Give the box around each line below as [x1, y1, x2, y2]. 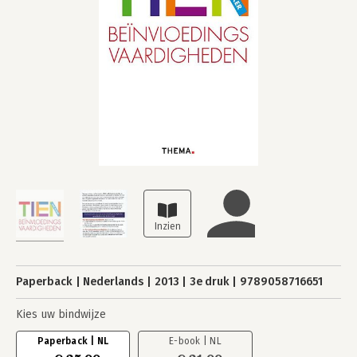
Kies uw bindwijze [16, 308, 106, 321]
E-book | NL [169, 335, 222, 347]
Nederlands [83, 275, 144, 288]
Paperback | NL [37, 335, 109, 347]
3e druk [189, 275, 229, 288]
